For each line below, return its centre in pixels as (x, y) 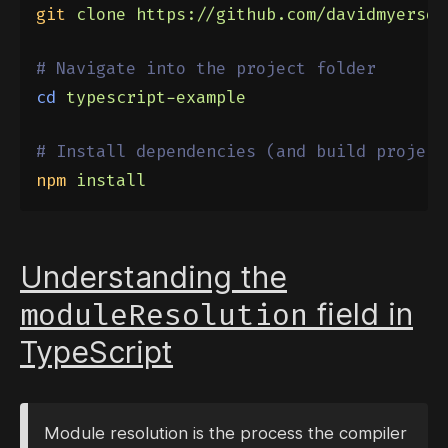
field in (360, 314)
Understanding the (153, 277)
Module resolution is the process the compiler (225, 433)
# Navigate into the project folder (206, 68)
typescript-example (156, 97)
